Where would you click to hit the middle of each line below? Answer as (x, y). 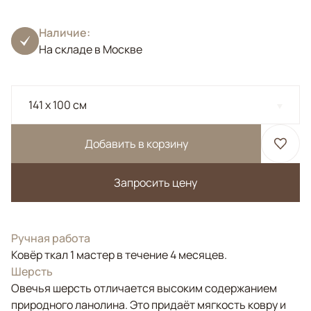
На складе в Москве (91, 49)
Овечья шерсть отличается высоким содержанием (144, 288)
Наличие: (65, 33)
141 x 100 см (58, 105)
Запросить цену (155, 183)
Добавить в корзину (136, 144)
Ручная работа (51, 238)
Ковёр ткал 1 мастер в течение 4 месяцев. (119, 255)
